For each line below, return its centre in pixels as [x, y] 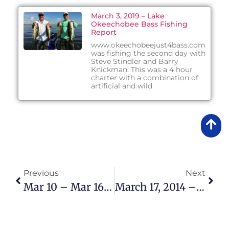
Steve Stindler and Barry [134, 61]
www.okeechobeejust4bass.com [148, 45]
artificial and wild [121, 86]
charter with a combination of [144, 77]
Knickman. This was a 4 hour [142, 69]
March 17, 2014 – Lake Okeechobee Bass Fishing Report [200, 187]
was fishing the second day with [148, 53]
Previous [41, 173]
